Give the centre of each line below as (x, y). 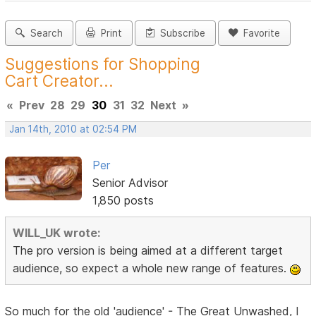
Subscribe (180, 34)
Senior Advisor (130, 183)
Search (44, 34)
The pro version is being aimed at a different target (148, 251)
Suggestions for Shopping (103, 64)
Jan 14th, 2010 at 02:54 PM (73, 129)
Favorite (259, 34)
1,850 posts (123, 201)
